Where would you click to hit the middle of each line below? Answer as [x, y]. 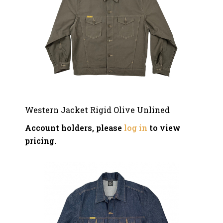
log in [136, 128]
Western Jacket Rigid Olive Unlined [97, 110]
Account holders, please [74, 128]
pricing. [41, 141]
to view [164, 128]
